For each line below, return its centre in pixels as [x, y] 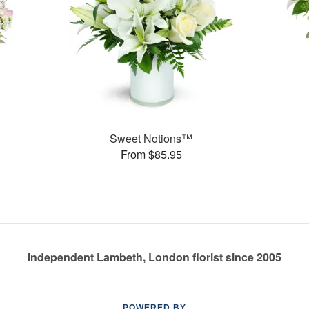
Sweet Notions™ [151, 138]
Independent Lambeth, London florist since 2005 [154, 257]
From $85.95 [151, 154]
